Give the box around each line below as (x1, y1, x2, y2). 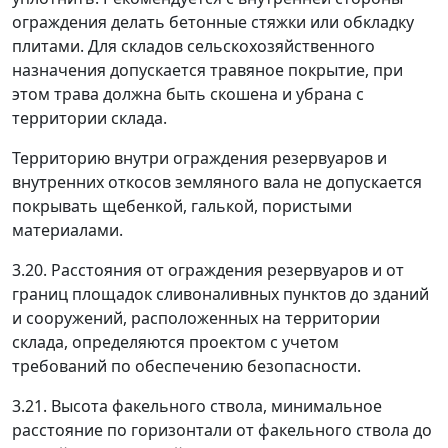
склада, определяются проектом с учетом (12, 331, 339, 353)
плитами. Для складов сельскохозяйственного (12, 35, 375, 57)
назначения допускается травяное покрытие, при (12, 59, 403, 81)
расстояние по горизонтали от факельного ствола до (12, 419, 432, 441)
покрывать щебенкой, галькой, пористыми (12, 195, 352, 217)
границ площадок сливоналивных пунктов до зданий (12, 283, 429, 305)
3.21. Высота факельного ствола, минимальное (12, 395, 382, 417)
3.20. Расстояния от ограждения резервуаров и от (12, 259, 404, 281)
